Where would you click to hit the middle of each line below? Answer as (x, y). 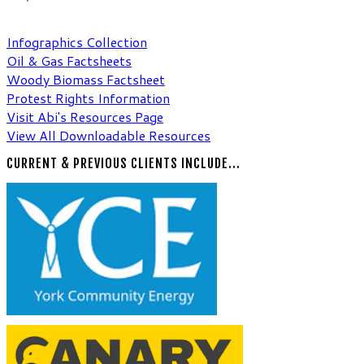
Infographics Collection (77, 42)
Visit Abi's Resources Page (85, 117)
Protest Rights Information (88, 98)
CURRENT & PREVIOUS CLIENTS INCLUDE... (123, 164)
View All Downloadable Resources (108, 136)
